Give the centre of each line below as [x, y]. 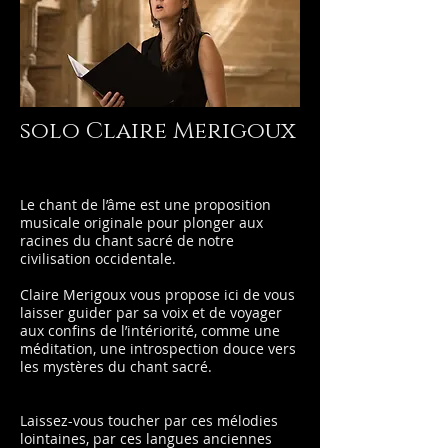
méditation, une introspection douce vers [158, 348]
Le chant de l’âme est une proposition [145, 204]
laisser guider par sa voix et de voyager [151, 312]
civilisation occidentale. [98, 258]
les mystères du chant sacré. [116, 366]
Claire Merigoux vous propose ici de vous [157, 294]
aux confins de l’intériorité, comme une [150, 330]
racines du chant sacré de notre [127, 240]
